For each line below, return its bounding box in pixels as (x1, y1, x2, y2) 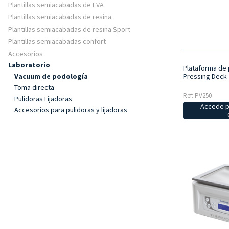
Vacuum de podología (14, 72, 88, 81)
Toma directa (14, 83, 54, 92)
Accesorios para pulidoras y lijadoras (14, 105, 127, 114)
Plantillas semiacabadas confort (8, 37, 106, 46)
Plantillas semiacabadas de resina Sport (8, 25, 130, 34)
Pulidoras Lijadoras (14, 94, 72, 103)
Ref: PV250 (182, 90, 212, 100)
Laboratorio (8, 60, 50, 70)
